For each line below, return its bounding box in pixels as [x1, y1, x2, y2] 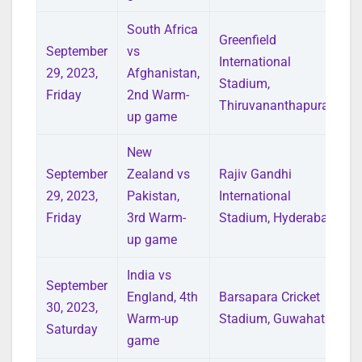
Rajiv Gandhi [219, 166, 293, 182]
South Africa [127, 21, 199, 37]
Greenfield [219, 32, 277, 48]
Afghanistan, [127, 65, 200, 81]
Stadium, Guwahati [219, 310, 329, 326]
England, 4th [127, 288, 199, 305]
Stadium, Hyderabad [219, 209, 336, 225]
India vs [127, 267, 172, 283]
